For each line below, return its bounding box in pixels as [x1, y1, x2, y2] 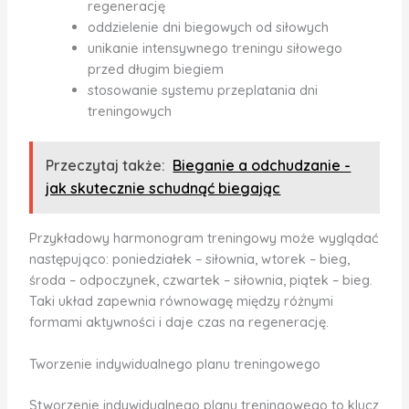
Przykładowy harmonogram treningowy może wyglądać [28, 228, 379, 246]
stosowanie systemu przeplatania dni [87, 80, 318, 99]
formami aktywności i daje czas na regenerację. [28, 312, 329, 330]
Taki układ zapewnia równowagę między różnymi [28, 291, 333, 309]
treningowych [87, 101, 172, 120]
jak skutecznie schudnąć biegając [46, 179, 281, 198]
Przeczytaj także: [46, 156, 166, 175]
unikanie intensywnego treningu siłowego [87, 38, 342, 57]
